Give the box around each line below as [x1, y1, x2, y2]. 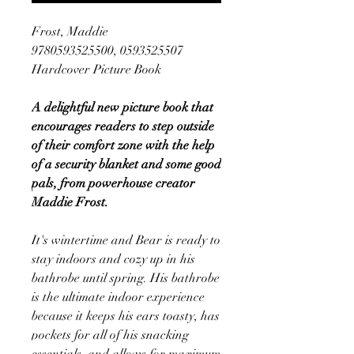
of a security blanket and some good [32, 156, 221, 172]
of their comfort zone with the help [32, 137, 215, 153]
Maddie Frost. [32, 194, 108, 210]
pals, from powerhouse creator [32, 175, 195, 191]
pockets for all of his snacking [32, 326, 189, 343]
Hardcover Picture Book [32, 61, 161, 77]
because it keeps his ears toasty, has [32, 307, 220, 324]
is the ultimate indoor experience [32, 288, 205, 305]
